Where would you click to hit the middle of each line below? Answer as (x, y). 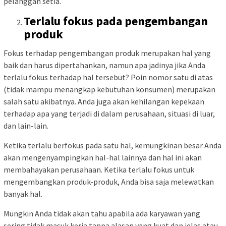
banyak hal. (23, 193)
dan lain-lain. (26, 125)
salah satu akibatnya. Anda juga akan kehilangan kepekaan (104, 101)
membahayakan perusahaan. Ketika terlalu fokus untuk (99, 169)
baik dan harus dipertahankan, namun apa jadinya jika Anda (104, 65)
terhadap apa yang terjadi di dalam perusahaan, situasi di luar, (109, 113)
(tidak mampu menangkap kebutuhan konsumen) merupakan (109, 89)
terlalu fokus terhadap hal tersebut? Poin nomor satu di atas (108, 77)
